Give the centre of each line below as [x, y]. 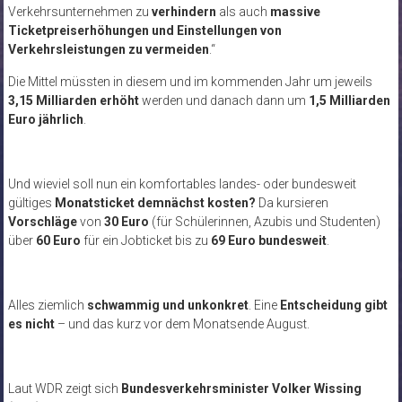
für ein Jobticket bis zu [145, 240]
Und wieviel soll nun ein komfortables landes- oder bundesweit [182, 184]
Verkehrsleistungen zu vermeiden [108, 49]
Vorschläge [42, 221]
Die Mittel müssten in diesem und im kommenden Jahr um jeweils [190, 81]
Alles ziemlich [47, 305]
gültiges [31, 202]
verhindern [184, 11]
